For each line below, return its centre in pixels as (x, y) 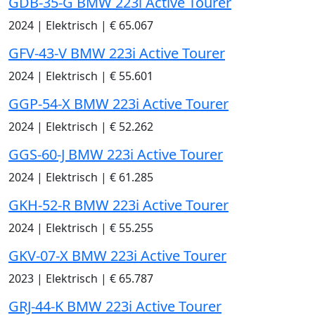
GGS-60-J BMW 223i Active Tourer (116, 155)
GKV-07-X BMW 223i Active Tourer (117, 256)
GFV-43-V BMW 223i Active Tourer (117, 53)
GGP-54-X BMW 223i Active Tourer (118, 104)
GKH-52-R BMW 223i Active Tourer (118, 205)
